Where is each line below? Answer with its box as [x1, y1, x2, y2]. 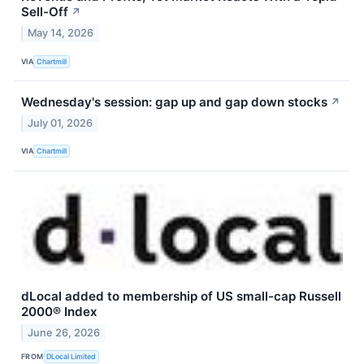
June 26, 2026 [28, 326, 101, 339]
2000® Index [21, 303, 97, 319]
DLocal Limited [46, 352, 97, 362]
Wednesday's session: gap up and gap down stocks [21, 94, 327, 110]
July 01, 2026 [28, 116, 93, 129]
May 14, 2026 [28, 27, 94, 40]
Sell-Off [21, 4, 68, 20]
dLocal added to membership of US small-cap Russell [21, 288, 341, 304]
